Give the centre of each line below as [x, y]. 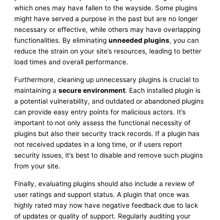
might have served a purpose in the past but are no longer [106, 19]
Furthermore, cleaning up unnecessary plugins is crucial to [107, 79]
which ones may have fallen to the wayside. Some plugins [106, 8]
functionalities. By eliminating [62, 41]
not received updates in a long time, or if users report [98, 144]
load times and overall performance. [71, 62]
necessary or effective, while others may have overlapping [108, 30]
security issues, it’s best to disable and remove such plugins [109, 155]
